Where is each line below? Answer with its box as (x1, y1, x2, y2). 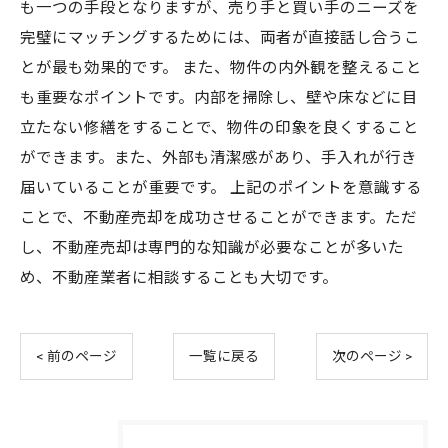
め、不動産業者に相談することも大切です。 (20, 269, 338, 287)
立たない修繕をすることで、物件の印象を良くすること (20, 119, 419, 137)
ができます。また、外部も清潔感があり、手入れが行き (20, 149, 417, 167)
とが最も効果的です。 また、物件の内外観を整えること (20, 59, 422, 77)
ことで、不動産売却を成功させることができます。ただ (20, 209, 417, 227)
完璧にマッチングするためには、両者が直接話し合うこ (20, 29, 420, 47)
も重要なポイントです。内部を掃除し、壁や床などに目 (20, 89, 418, 107)
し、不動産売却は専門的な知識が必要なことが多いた (20, 239, 404, 257)
